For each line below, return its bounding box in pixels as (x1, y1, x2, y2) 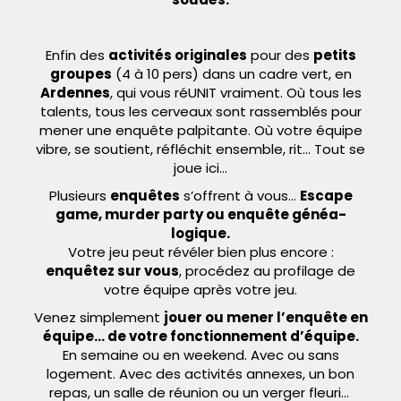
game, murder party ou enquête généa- (55, 205, 346, 225)
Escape (299, 186, 353, 206)
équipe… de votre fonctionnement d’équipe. (42, 327, 359, 346)
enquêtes (109, 186, 180, 206)
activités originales (107, 46, 247, 65)
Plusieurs (48, 186, 110, 206)
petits (312, 46, 356, 65)
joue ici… (174, 158, 227, 178)
